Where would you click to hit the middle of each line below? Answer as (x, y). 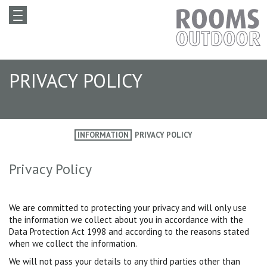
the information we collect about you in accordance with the (126, 220)
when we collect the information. (73, 243)
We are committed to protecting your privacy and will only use (128, 208)
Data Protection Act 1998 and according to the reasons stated (129, 232)
